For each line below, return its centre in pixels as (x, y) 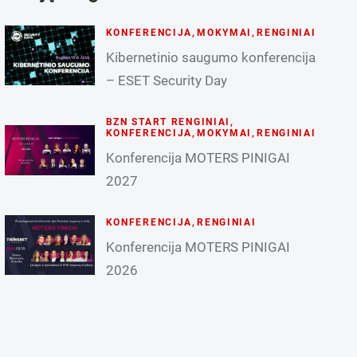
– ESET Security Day (166, 80)
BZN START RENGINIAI (168, 122)
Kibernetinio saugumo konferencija (210, 57)
